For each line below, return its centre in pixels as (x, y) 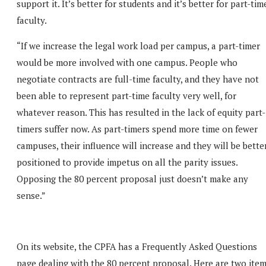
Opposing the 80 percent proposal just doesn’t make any (132, 178)
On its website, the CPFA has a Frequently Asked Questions (137, 246)
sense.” (31, 195)
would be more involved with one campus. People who (127, 62)
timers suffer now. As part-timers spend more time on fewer (137, 129)
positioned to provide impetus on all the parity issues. (127, 162)
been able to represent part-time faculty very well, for (126, 95)
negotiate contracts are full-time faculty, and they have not (138, 79)
